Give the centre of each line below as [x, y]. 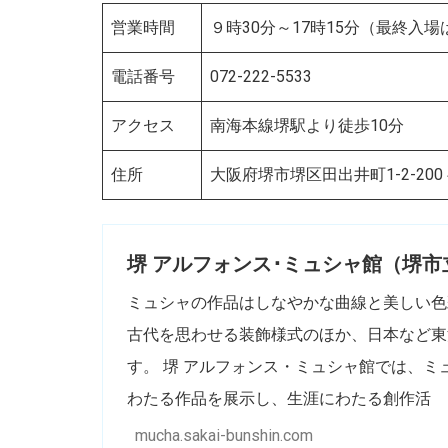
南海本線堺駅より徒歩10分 [307, 125]
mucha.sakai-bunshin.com [224, 435]
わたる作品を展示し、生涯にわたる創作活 [279, 398]
